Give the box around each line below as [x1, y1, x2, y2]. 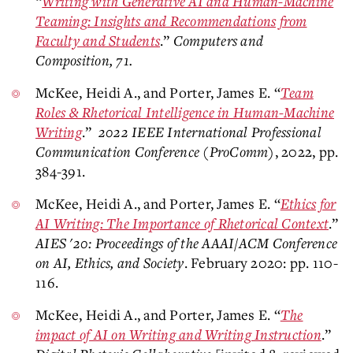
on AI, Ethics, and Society [35, 253, 184, 272]
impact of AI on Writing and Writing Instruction [35, 325, 321, 344]
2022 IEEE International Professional [98, 122, 321, 141]
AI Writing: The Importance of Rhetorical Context [35, 214, 329, 232]
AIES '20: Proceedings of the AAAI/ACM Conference [35, 233, 337, 252]
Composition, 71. [35, 50, 132, 69]
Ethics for [280, 194, 336, 213]
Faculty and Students [35, 31, 160, 50]
